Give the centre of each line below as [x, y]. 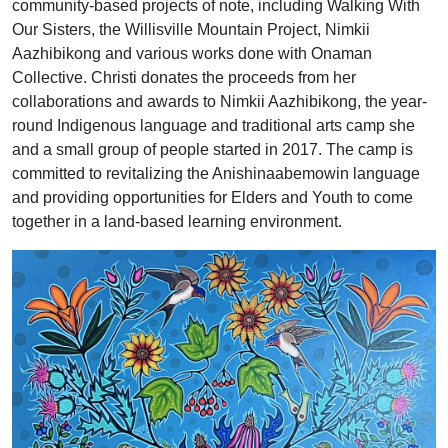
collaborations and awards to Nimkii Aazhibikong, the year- [219, 102]
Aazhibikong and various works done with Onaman [192, 54]
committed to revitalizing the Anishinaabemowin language [216, 174]
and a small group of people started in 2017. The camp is [212, 150]
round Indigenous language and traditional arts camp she [213, 126]
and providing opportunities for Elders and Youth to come [212, 198]
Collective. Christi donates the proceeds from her [184, 78]
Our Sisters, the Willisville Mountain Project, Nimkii [191, 30]
